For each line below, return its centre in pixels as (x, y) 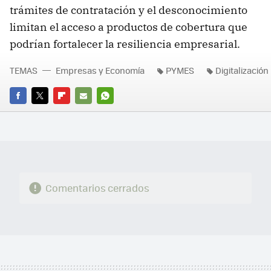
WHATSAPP (119, 113)
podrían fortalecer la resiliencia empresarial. (125, 44)
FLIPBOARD (75, 113)
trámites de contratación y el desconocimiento (129, 10)
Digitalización (242, 70)
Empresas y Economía (100, 70)
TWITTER (48, 113)
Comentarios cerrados (97, 188)
